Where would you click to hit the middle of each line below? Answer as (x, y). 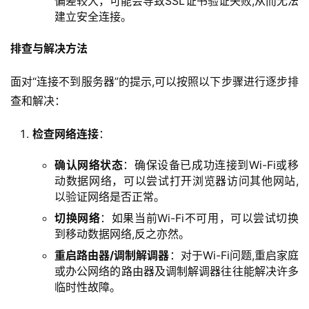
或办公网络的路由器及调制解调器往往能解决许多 (177, 271)
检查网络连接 (66, 133)
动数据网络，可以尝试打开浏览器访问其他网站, (177, 180)
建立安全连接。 (93, 16)
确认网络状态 (89, 165)
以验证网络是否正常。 (110, 196)
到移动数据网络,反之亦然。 (122, 233)
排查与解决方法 (49, 48)
